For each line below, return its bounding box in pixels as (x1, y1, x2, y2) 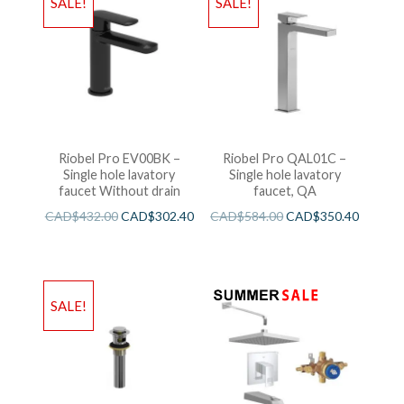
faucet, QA (252, 183, 317, 199)
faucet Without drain (58, 183, 180, 199)
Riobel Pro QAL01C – (223, 151, 347, 167)
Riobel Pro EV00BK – (58, 151, 180, 167)
